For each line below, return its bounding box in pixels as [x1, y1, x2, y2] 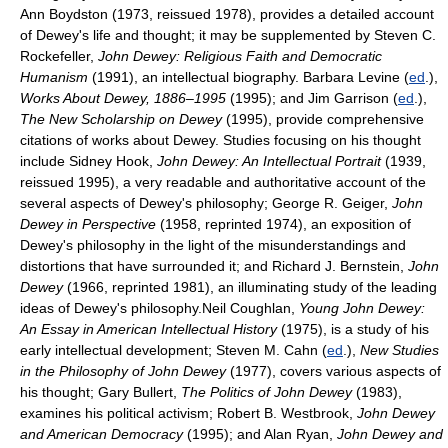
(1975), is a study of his [277, 321, 429, 337]
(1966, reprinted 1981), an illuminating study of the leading [63, 279, 437, 295]
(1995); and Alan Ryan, [183, 426, 337, 442]
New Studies [360, 342, 439, 358]
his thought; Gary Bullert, [20, 384, 181, 400]
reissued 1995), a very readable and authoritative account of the [20, 174, 426, 190]
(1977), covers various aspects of [226, 363, 441, 379]
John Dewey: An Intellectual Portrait [157, 153, 381, 169]
